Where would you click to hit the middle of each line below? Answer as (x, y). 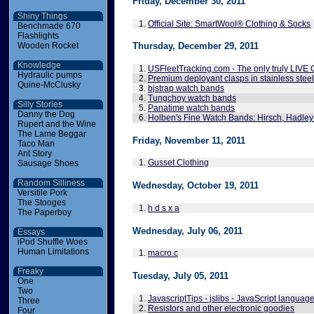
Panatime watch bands (191, 108)
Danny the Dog (46, 114)
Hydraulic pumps (50, 75)
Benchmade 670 (49, 26)
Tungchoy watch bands (192, 98)
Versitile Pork (42, 193)
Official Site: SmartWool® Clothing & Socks (229, 23)
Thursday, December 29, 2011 (196, 46)
